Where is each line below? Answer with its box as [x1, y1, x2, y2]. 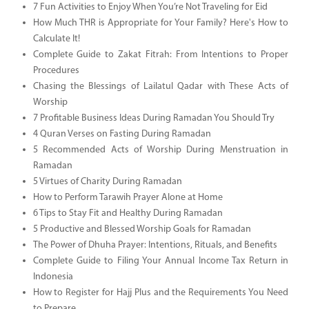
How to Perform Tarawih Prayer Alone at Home [32, 192, 223, 203]
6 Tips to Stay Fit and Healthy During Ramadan [32, 208, 223, 219]
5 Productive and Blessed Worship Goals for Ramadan [32, 223, 251, 235]
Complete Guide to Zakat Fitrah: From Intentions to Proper [32, 49, 288, 60]
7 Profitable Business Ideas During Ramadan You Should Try [32, 112, 275, 123]
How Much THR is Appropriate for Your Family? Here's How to [32, 17, 288, 28]
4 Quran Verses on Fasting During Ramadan [32, 128, 211, 139]
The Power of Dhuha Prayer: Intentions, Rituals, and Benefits [32, 239, 277, 250]
